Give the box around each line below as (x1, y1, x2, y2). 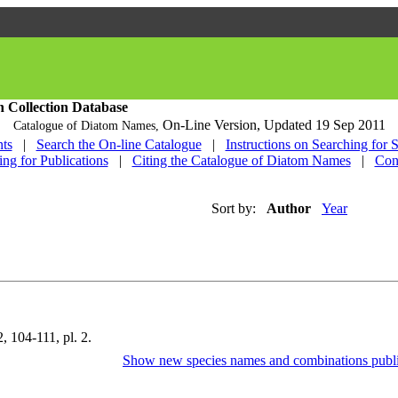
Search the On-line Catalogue (36, 137, 202, 152)
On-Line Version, (162, 117, 264, 132)
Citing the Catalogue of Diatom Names (131, 153, 351, 168)
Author (267, 201, 311, 216)
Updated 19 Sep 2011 (263, 117, 386, 132)
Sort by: (211, 201, 256, 216)
